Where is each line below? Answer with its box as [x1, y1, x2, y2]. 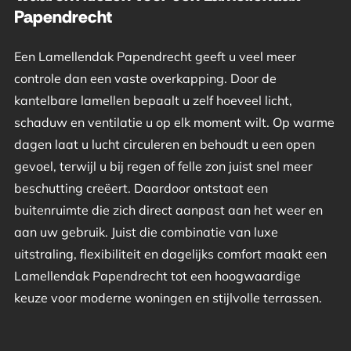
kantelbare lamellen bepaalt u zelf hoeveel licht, [13, 92, 292, 109]
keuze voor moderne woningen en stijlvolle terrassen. [13, 290, 322, 306]
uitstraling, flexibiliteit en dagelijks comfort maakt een [13, 246, 327, 262]
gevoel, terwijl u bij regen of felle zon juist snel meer [13, 158, 313, 175]
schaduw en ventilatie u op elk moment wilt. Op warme [13, 114, 335, 131]
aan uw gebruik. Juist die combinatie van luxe [13, 224, 278, 241]
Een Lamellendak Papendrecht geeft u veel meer [13, 49, 296, 65]
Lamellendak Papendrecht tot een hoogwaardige [13, 268, 301, 284]
